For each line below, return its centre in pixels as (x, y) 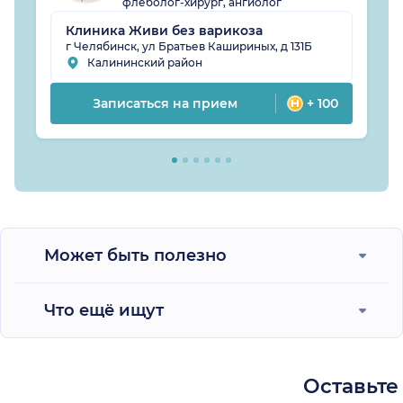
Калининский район (145, 62)
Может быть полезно (135, 255)
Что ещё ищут (104, 310)
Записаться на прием (165, 103)
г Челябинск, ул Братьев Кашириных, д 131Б (189, 46)
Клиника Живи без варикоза (164, 30)
